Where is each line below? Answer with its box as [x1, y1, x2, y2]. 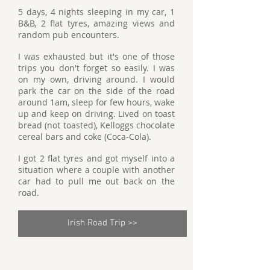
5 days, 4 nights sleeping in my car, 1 [18, 5, 175, 17]
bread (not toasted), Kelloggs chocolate [18, 119, 175, 131]
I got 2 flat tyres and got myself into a [18, 152, 175, 164]
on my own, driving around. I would [18, 73, 175, 85]
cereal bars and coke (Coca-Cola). [18, 130, 151, 142]
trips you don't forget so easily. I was [18, 61, 175, 74]
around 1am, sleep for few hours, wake [18, 96, 175, 108]
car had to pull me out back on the [18, 175, 175, 187]
